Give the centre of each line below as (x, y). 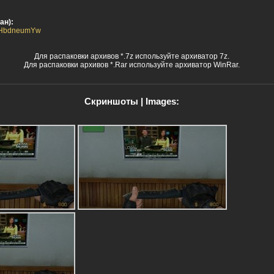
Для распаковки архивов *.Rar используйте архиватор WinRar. (131, 65)
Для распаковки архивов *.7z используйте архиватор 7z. (131, 56)
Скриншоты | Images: (131, 101)
